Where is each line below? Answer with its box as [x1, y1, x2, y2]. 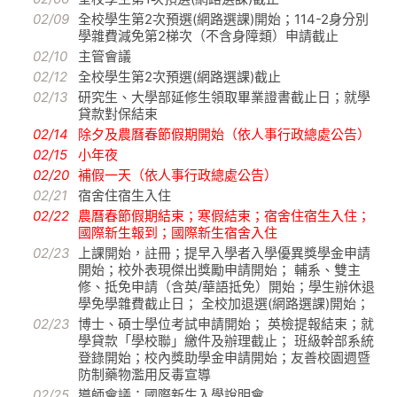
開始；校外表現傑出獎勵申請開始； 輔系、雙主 [78, 261, 361, 279]
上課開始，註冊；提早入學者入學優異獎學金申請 [78, 245, 370, 262]
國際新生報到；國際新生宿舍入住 [78, 224, 277, 242]
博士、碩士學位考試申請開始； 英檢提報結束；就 [78, 315, 374, 333]
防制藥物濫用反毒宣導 [78, 366, 211, 384]
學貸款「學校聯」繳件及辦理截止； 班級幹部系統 [78, 332, 374, 350]
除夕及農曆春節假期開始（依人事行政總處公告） [78, 126, 370, 144]
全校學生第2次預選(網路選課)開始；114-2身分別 [78, 11, 369, 28]
